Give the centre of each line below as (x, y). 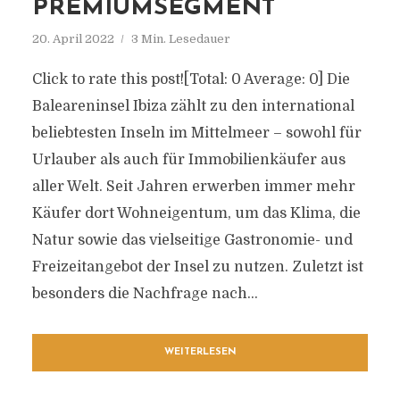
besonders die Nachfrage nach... (145, 294)
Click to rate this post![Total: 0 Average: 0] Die (191, 79)
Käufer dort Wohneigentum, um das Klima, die (196, 213)
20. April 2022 (73, 39)
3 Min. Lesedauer (180, 39)
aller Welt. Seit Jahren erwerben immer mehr (193, 187)
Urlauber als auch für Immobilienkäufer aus (188, 160)
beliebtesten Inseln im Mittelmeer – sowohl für (196, 133)
